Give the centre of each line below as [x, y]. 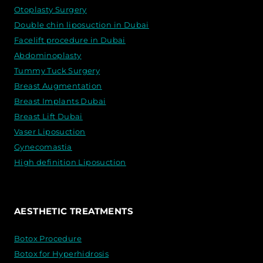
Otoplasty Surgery [50, 9]
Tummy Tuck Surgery [57, 70]
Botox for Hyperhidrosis [62, 253]
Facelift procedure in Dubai [70, 40]
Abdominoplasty [48, 55]
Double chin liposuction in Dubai [82, 24]
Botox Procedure [48, 238]
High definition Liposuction [70, 162]
